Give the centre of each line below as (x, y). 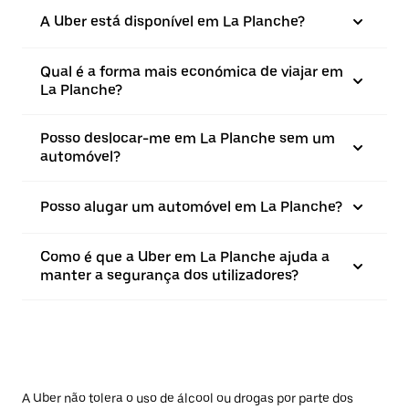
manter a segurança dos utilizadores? (169, 275)
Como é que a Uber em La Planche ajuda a (185, 257)
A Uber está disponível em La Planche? (173, 21)
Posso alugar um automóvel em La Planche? (191, 207)
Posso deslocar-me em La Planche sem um (188, 138)
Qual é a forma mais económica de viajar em (192, 72)
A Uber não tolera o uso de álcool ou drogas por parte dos (188, 398)
